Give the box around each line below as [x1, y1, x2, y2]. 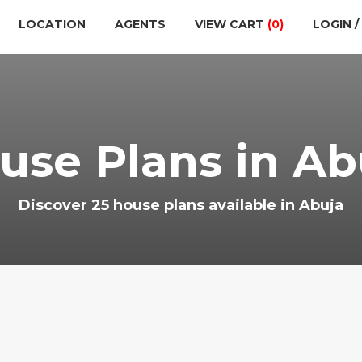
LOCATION [19, 17, 86, 32]
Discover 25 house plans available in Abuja [19, 196, 343, 214]
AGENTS [115, 17, 166, 32]
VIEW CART [195, 17, 267, 32]
